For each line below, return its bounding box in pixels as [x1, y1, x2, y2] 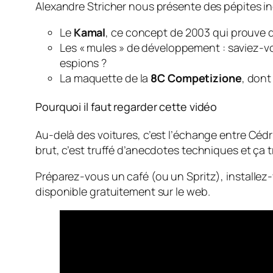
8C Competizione [151, 71, 242, 86]
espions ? [60, 55, 107, 71]
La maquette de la [60, 71, 151, 86]
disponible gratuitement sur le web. [35, 184, 210, 199]
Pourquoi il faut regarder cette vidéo [35, 99, 218, 115]
